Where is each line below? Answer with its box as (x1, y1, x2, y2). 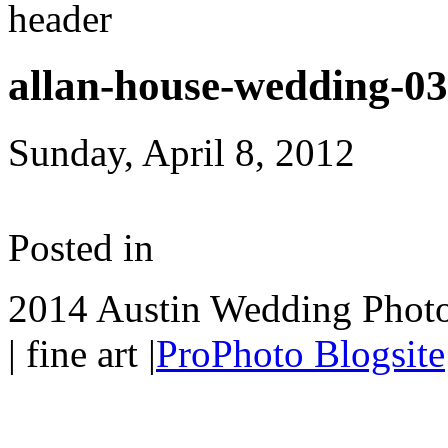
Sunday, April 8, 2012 (8, 130, 355, 174)
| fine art (8, 331, 148, 375)
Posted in (8, 225, 154, 269)
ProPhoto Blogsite (156, 331, 445, 375)
